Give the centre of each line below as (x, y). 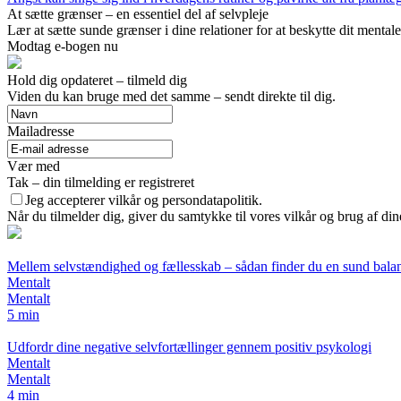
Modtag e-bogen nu (63, 46)
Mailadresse (41, 131)
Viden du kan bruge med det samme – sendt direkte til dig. (171, 96)
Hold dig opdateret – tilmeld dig (97, 80)
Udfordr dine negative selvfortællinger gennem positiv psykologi (189, 346)
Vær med (34, 166)
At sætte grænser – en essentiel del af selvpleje (138, 13)
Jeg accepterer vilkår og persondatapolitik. (144, 200)
